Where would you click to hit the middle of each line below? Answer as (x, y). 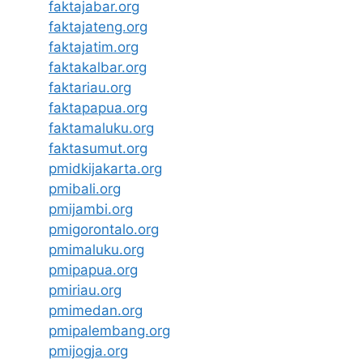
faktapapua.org (98, 108)
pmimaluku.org (96, 250)
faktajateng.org (98, 27)
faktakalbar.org (98, 68)
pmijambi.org (91, 209)
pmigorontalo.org (104, 230)
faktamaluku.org (101, 128)
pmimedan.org (96, 311)
